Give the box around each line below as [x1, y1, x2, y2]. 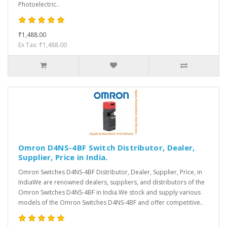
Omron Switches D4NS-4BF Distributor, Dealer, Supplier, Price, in [18, 168, 202, 177]
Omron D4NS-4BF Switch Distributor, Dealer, [18, 142, 195, 153]
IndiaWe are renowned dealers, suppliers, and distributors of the [18, 178, 205, 187]
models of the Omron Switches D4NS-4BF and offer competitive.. [18, 198, 203, 207]
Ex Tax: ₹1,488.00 [18, 41, 67, 50]
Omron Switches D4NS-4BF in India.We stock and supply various [18, 188, 201, 197]
